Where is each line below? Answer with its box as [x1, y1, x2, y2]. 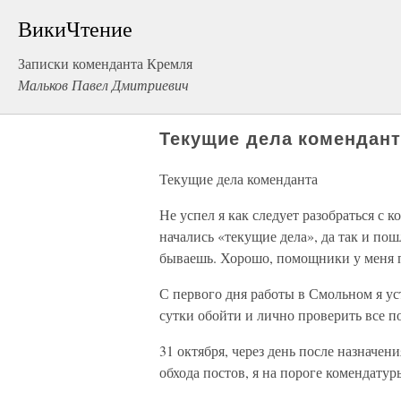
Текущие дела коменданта [159, 169, 318, 188]
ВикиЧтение [18, 14, 132, 43]
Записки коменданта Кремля [18, 54, 192, 73]
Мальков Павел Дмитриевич [18, 75, 189, 94]
